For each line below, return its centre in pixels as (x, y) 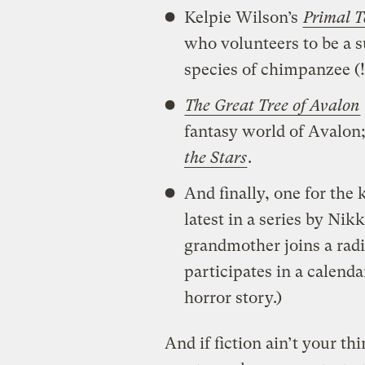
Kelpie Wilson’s (243, 17)
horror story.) (233, 297)
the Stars (215, 157)
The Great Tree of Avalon (272, 105)
